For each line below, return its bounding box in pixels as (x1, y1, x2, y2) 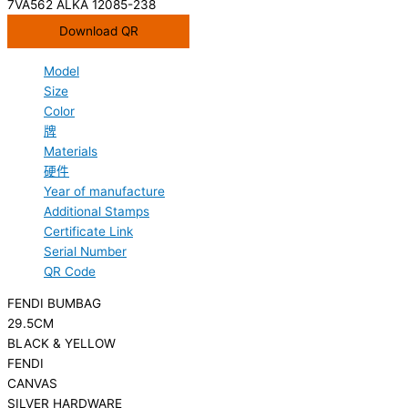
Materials (44, 143, 97, 158)
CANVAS (7, 376, 57, 392)
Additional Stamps (44, 203, 149, 219)
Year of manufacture (44, 183, 165, 199)
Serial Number (44, 243, 127, 259)
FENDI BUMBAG (7, 296, 101, 311)
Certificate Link (44, 223, 133, 239)
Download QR (58, 23, 138, 38)
